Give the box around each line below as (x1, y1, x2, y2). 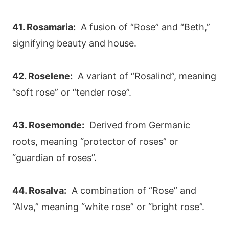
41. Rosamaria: (12, 21, 76, 32)
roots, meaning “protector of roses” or (12, 135, 178, 147)
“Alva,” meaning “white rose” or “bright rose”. (12, 201, 204, 212)
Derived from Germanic (84, 119, 190, 130)
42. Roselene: (12, 70, 73, 81)
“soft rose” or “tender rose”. (12, 86, 131, 98)
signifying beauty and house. (12, 37, 136, 49)
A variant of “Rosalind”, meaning (73, 70, 216, 81)
